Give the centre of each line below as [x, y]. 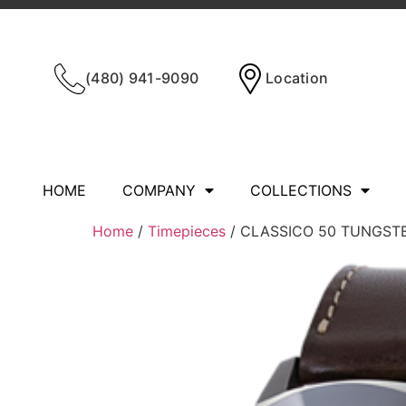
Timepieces [187, 231]
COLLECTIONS [301, 190]
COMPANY [159, 190]
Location [297, 78]
